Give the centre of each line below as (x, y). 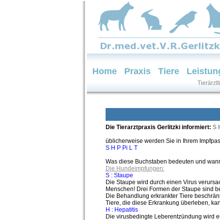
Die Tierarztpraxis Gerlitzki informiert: (159, 127)
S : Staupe (119, 175)
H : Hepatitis (122, 210)
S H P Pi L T (121, 148)
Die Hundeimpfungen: (135, 168)
